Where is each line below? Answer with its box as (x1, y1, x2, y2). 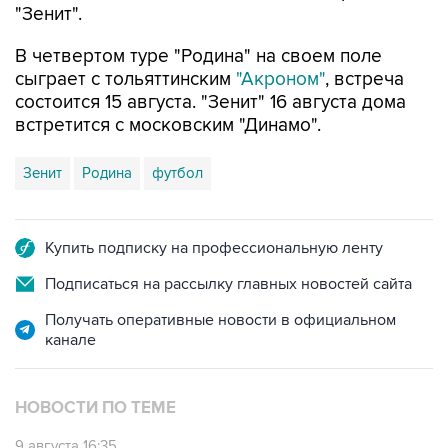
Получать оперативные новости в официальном (45, 309, 396, 330)
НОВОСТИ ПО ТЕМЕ (15, 397, 176, 418)
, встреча (325, 67, 404, 91)
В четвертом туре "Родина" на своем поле (15, 44, 382, 68)
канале (45, 329, 96, 350)
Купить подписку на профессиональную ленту (45, 237, 383, 258)
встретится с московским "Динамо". (15, 113, 321, 137)
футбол (152, 163, 203, 182)
